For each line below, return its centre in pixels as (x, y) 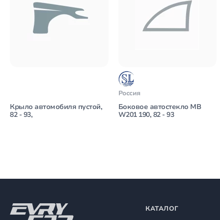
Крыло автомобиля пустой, (56, 107)
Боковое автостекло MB (160, 107)
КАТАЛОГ (162, 209)
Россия (129, 93)
